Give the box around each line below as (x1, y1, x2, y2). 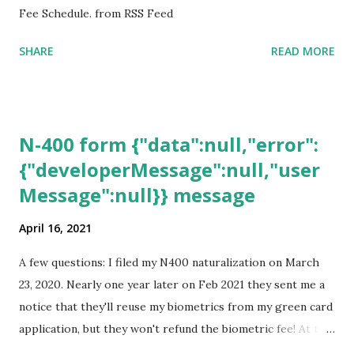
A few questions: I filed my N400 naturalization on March (19, 255, 319, 270)
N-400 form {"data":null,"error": (19, 131, 318, 158)
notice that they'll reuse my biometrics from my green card (19, 299, 333, 314)
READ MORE (271, 43, 335, 59)
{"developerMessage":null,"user (19, 156, 320, 183)
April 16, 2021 (19, 220, 92, 236)
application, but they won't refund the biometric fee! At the (19, 322, 332, 337)
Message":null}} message (19, 182, 255, 209)
